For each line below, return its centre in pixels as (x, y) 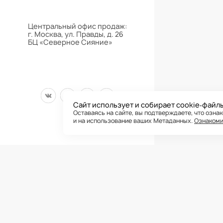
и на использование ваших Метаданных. (134, 121)
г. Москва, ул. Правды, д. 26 (75, 34)
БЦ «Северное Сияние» (70, 42)
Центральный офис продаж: (77, 26)
